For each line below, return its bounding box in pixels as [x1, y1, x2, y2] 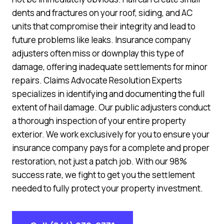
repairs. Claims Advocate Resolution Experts [12, 74, 182, 86]
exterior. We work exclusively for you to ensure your [12, 128, 209, 140]
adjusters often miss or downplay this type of [12, 47, 184, 59]
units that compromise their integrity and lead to [12, 20, 195, 32]
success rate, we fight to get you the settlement [12, 169, 195, 180]
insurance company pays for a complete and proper [12, 142, 209, 153]
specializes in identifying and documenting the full [12, 88, 204, 99]
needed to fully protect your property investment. [12, 182, 203, 194]
